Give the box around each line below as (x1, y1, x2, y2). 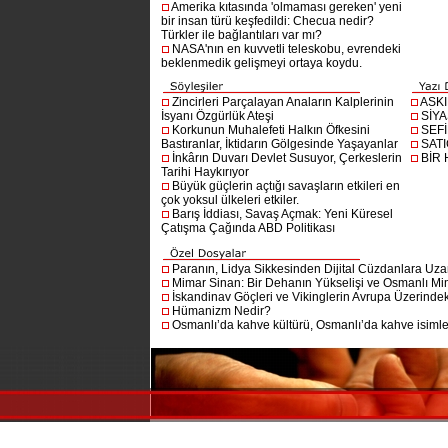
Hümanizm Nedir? (172, 304, 272, 318)
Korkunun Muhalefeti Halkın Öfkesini (172, 123, 371, 137)
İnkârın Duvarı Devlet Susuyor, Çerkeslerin (172, 151, 403, 165)
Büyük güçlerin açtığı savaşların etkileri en (172, 179, 401, 193)
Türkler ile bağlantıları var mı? (161, 28, 323, 42)
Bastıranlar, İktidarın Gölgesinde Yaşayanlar (161, 137, 399, 151)
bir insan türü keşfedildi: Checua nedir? (161, 14, 375, 28)
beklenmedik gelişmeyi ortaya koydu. (161, 56, 363, 70)
